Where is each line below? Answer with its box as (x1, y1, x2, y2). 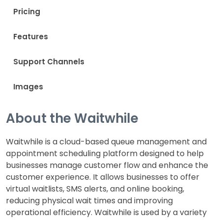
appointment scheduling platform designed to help (6, 148, 204, 159)
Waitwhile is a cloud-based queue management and (6, 136, 207, 147)
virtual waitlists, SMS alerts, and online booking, (6, 183, 184, 194)
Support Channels (13, 56, 84, 67)
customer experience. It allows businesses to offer (6, 171, 199, 183)
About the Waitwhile (6, 110, 138, 127)
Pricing (13, 6, 40, 17)
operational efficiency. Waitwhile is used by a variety (6, 207, 207, 218)
